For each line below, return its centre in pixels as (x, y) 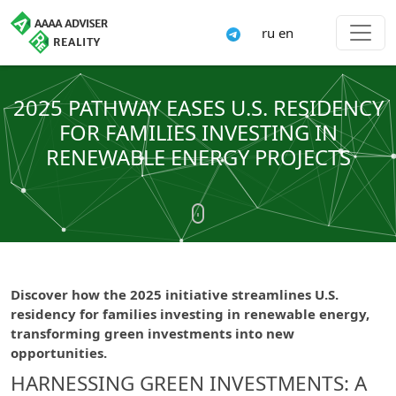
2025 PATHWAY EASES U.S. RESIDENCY (198, 108)
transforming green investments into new (152, 333)
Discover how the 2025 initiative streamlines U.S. (175, 294)
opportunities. (59, 353)
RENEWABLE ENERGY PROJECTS (198, 157)
